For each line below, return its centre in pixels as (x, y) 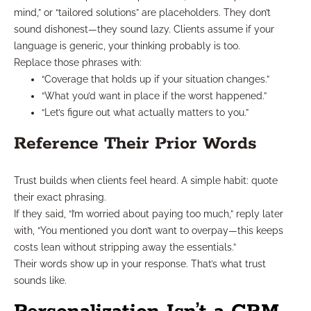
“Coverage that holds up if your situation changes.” (155, 79)
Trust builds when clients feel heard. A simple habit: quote (146, 180)
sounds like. (40, 280)
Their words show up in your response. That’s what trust (140, 263)
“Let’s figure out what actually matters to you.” (145, 112)
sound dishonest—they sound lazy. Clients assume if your (144, 29)
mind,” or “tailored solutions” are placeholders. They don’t (142, 12)
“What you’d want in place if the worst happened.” (154, 95)
